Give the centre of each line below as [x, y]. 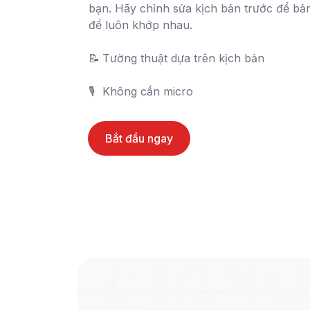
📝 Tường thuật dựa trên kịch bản [94, 58]
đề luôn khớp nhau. [140, 25]
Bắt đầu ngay [139, 138]
